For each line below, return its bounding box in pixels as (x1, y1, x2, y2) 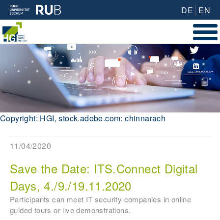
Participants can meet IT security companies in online (10, 194, 192, 205)
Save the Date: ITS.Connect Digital (10, 160, 198, 177)
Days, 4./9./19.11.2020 (10, 177, 132, 194)
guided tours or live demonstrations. (10, 205, 131, 216)
